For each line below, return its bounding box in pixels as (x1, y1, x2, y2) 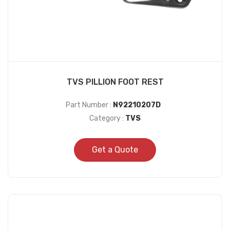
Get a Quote (92, 145, 138, 155)
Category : (89, 114, 125, 123)
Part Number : (65, 101, 113, 110)
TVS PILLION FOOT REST (66, 77, 164, 87)
